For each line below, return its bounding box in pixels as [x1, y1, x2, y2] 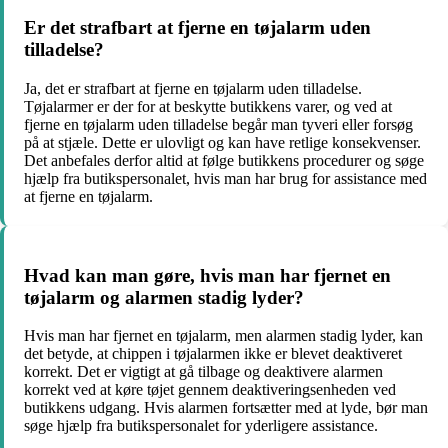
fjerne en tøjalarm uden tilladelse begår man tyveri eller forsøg [24, 115, 413, 133]
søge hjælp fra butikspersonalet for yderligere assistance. [24, 417, 378, 435]
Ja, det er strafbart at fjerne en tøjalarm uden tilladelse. [24, 79, 362, 97]
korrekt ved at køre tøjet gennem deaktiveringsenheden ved [24, 381, 396, 399]
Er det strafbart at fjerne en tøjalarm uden [24, 17, 371, 39]
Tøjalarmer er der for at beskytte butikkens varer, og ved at [24, 97, 392, 115]
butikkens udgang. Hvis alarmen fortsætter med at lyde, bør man [24, 399, 428, 417]
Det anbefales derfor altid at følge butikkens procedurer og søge [24, 151, 424, 169]
